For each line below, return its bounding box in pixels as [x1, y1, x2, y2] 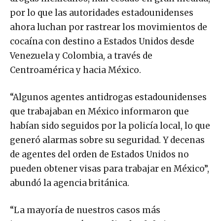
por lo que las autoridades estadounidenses [10, 7, 193, 19]
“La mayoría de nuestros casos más [10, 205, 160, 216]
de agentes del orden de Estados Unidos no [10, 149, 189, 160]
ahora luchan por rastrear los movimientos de [10, 22, 207, 33]
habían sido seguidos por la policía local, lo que [10, 120, 210, 132]
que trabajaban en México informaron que [10, 106, 189, 117]
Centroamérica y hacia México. [10, 65, 141, 76]
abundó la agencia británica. [10, 178, 129, 189]
